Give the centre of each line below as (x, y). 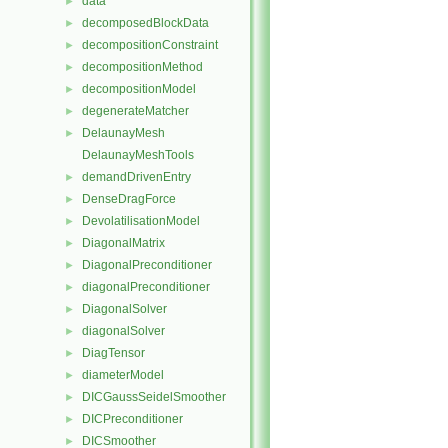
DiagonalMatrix (123, 243)
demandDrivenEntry (136, 177)
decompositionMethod (142, 67)
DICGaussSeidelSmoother (154, 397)
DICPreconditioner (132, 419)
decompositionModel (139, 89)
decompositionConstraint (150, 45)
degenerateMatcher (135, 111)
